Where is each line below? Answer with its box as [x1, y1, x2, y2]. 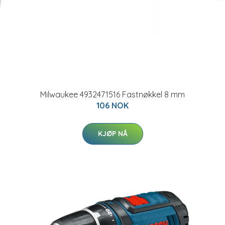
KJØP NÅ [97, 129, 128, 138]
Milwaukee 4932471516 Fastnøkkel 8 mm [40, 89, 185, 99]
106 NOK [96, 100, 129, 110]
